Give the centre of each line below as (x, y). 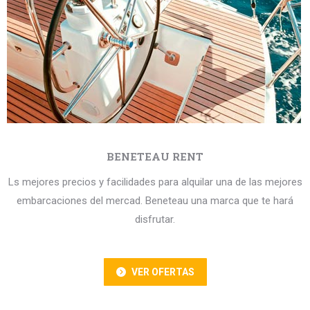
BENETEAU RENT (155, 156)
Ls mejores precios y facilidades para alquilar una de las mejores (155, 182)
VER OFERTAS (163, 272)
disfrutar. (155, 219)
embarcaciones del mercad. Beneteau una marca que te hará (155, 201)
